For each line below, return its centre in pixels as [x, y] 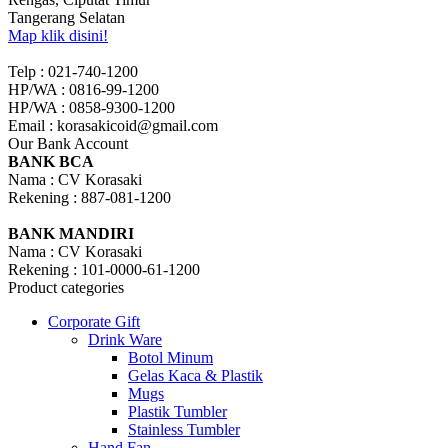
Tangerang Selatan [66, 17]
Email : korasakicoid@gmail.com [113, 125]
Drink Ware [125, 339]
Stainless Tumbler [184, 429]
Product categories [66, 287]
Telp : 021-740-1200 [73, 71]
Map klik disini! [58, 35]
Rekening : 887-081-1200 [89, 197]
